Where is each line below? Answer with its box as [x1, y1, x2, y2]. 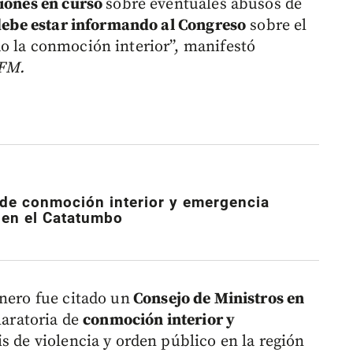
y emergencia [164, 194, 269, 212]
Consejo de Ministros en [129, 288, 305, 309]
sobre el [246, 16, 307, 36]
